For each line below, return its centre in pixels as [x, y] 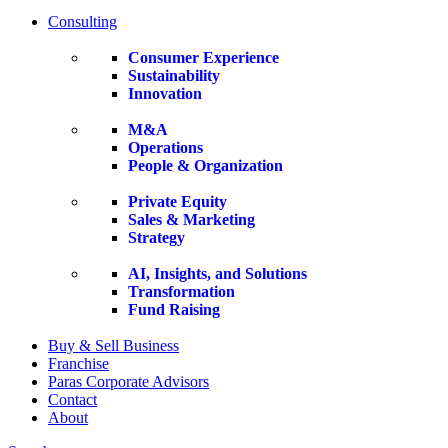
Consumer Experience [203, 57]
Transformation [181, 291]
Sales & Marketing [191, 219]
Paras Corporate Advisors [128, 381]
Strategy [156, 237]
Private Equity [177, 201]
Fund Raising [174, 309]
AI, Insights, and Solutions [217, 273]
